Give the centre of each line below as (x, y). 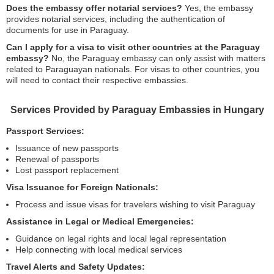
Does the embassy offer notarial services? (94, 8)
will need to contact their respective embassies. (97, 80)
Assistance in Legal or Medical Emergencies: (100, 221)
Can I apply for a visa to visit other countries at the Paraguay (133, 47)
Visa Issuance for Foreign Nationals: (82, 187)
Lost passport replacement (67, 170)
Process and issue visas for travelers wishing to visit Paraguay (135, 204)
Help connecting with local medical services (99, 250)
